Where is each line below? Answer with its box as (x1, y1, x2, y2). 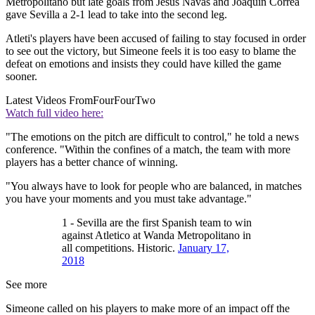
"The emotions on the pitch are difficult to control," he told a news (6, 131, 299, 143)
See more (6, 278, 47, 291)
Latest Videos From (6, 94, 93, 107)
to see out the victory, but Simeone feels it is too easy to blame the (6, 45, 296, 58)
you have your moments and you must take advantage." (6, 193, 252, 205)
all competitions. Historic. (62, 242, 178, 255)
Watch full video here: (6, 107, 103, 120)
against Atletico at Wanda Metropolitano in (62, 229, 251, 242)
